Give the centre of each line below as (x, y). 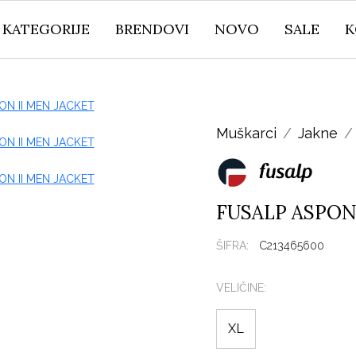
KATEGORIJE (46, 29)
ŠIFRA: (232, 246)
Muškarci (246, 133)
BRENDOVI (152, 29)
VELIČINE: (241, 288)
